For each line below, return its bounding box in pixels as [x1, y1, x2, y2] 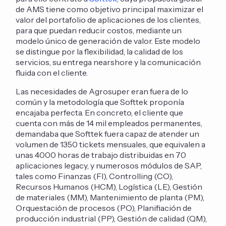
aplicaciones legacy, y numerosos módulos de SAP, [16, 160, 202, 171]
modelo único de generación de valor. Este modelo [16, 35, 201, 46]
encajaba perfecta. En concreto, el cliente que [16, 107, 184, 118]
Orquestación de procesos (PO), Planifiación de [16, 202, 192, 213]
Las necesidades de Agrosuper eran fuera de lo [16, 86, 189, 96]
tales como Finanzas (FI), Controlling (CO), [16, 171, 174, 181]
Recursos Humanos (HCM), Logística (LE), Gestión [16, 181, 203, 192]
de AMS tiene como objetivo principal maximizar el [16, 4, 204, 14]
